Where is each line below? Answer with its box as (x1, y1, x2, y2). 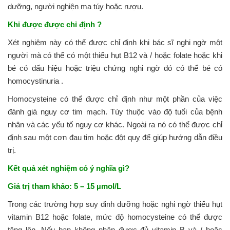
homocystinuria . (8, 76, 63, 85)
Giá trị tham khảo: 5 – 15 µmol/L (8, 181, 121, 190)
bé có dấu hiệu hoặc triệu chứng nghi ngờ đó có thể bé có (8, 63, 222, 72)
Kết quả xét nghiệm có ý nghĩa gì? (8, 163, 129, 172)
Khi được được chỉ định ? (8, 20, 102, 29)
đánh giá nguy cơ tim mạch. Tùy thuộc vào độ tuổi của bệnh (8, 107, 222, 116)
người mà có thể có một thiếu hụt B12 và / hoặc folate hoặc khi (8, 50, 222, 60)
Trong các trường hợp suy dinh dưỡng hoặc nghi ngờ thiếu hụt (8, 199, 222, 208)
